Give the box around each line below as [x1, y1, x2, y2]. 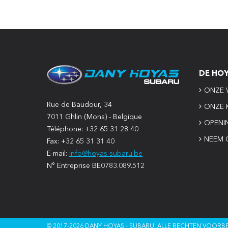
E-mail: [47, 150, 69, 158]
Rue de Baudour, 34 [47, 101, 112, 109]
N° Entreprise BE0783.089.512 [47, 162, 145, 170]
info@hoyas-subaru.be [69, 150, 142, 158]
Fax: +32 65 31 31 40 [47, 138, 115, 146]
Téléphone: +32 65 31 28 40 [47, 126, 138, 133]
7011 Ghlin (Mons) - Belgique [47, 113, 142, 121]
